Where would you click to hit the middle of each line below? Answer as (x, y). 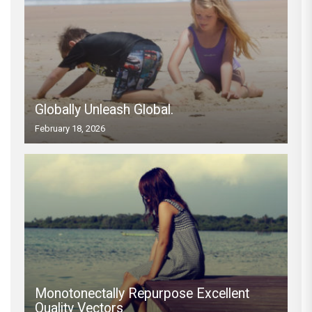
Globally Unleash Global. (104, 110)
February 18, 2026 (70, 129)
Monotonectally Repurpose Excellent (142, 294)
